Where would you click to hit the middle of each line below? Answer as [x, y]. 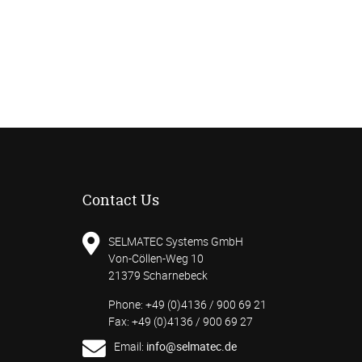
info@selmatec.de [192, 346]
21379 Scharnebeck [158, 276]
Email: [130, 346]
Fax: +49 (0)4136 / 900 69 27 [181, 321]
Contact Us [121, 200]
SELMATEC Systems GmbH [176, 242]
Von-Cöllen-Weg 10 [156, 259]
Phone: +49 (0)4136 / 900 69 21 [187, 304]
